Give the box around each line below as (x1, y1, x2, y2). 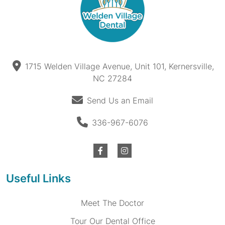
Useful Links (6, 172, 71, 185)
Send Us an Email (87, 95, 153, 105)
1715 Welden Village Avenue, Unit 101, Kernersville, (25, 61, 214, 71)
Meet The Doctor (81, 198, 144, 208)
